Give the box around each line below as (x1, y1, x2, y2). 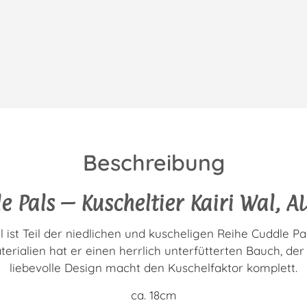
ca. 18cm (130, 287, 177, 302)
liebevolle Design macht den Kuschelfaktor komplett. (10, 260, 297, 275)
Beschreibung (82, 149, 225, 177)
